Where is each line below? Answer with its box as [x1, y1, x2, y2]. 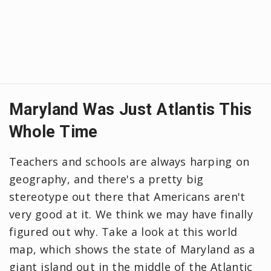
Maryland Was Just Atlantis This [9, 99, 252, 119]
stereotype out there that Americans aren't [9, 189, 246, 204]
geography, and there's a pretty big [9, 171, 204, 186]
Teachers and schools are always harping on [9, 154, 250, 169]
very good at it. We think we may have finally [9, 206, 253, 221]
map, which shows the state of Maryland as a [9, 241, 255, 256]
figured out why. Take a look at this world [9, 224, 238, 239]
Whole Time [9, 122, 98, 142]
